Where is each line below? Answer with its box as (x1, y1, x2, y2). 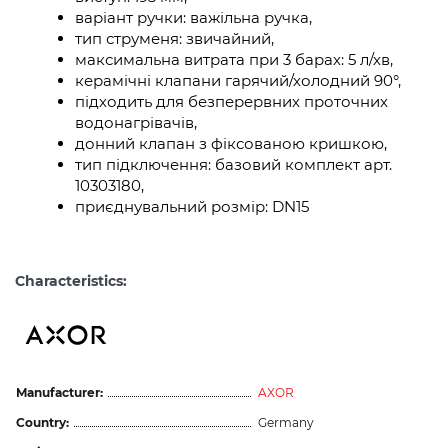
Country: (16, 414, 69, 430)
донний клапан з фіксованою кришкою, (75, 134, 387, 153)
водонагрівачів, (75, 113, 197, 132)
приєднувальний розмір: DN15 (75, 197, 309, 216)
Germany (258, 414, 314, 430)
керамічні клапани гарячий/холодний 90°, (75, 71, 401, 90)
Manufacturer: (16, 384, 103, 400)
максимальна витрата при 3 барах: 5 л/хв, (75, 50, 393, 69)
